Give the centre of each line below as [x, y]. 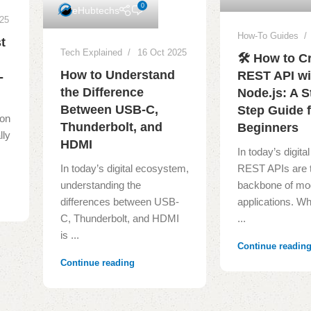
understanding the [101, 185]
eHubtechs [96, 11]
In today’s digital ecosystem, [125, 169]
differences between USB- [120, 202]
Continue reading [98, 263]
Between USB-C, [110, 110]
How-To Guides [268, 36]
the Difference [102, 93]
